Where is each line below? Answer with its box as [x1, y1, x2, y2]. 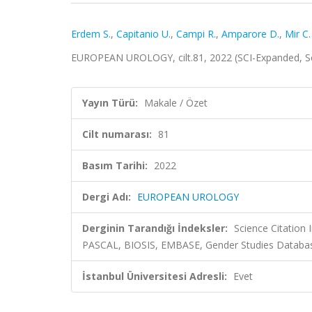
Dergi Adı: [82, 190, 131, 203]
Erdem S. [71, 27, 111, 40]
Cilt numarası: [82, 127, 152, 141]
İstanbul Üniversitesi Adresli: [82, 270, 227, 283]
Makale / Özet [144, 96, 208, 109]
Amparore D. [221, 27, 279, 40]
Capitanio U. [116, 27, 171, 40]
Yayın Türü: [82, 96, 138, 109]
